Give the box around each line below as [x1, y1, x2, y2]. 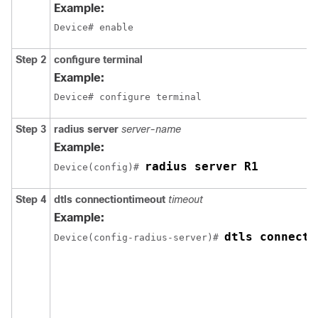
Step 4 [16, 194, 46, 205]
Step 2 [16, 54, 46, 65]
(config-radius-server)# [88, 232, 224, 243]
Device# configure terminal [54, 92, 202, 102]
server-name [121, 124, 181, 135]
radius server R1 [145, 160, 258, 173]
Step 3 [16, 124, 46, 135]
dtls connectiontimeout [54, 194, 168, 205]
